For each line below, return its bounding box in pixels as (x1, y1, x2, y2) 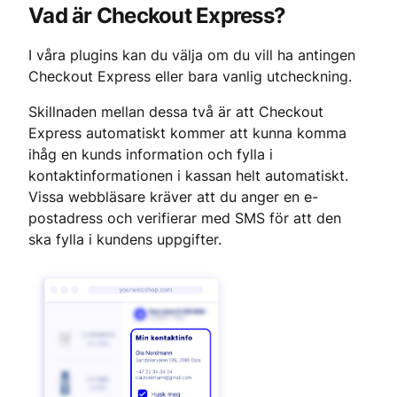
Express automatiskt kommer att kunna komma (28, 124, 351, 142)
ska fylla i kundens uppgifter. (28, 230, 222, 248)
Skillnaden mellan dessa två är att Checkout (28, 103, 328, 121)
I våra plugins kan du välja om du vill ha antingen (28, 46, 360, 64)
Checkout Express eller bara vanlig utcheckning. (28, 67, 352, 85)
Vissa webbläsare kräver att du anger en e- (28, 188, 318, 206)
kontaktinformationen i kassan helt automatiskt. (28, 167, 353, 184)
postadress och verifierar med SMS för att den (28, 209, 346, 227)
